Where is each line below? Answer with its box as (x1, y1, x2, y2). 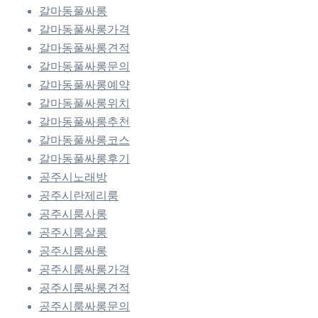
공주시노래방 (39, 170, 107, 183)
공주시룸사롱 (39, 207, 107, 220)
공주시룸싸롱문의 (39, 300, 130, 312)
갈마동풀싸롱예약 (39, 78, 130, 91)
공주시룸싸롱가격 (39, 263, 130, 275)
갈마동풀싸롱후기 (39, 152, 130, 165)
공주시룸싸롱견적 (39, 281, 130, 294)
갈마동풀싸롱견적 (39, 41, 130, 54)
